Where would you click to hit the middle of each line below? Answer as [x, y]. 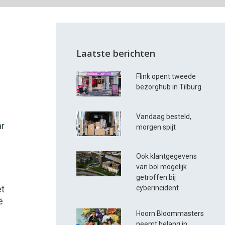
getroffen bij [156, 178]
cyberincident [158, 188]
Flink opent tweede [166, 77]
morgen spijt [156, 127]
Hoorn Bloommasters [170, 214]
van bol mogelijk [162, 167]
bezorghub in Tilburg [169, 87]
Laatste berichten [116, 53]
